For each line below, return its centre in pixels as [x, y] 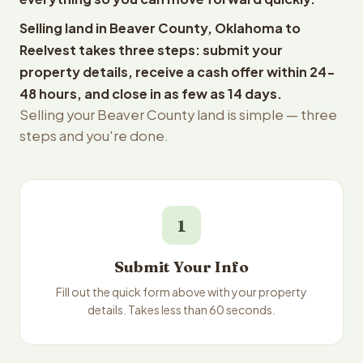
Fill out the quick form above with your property [181, 292]
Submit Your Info [181, 267]
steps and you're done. [94, 136]
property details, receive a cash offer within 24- [177, 72]
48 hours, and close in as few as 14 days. [151, 94]
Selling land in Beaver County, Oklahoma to [160, 28]
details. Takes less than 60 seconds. [181, 310]
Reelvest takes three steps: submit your [151, 50]
